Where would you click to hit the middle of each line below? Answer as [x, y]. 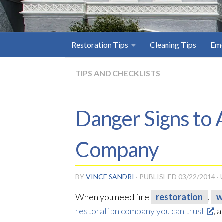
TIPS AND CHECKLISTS [118, 73]
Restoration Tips [100, 44]
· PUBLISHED [157, 177]
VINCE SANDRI [110, 177]
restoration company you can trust [140, 211]
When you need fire [113, 197]
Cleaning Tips [173, 44]
